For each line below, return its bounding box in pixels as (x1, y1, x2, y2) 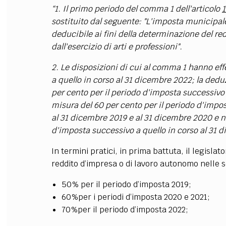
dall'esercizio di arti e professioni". (51, 41, 182, 52)
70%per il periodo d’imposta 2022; (61, 204, 188, 215)
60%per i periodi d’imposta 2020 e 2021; (61, 191, 210, 202)
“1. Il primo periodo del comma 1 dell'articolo (51, 3, 222, 14)
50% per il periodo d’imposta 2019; (61, 179, 191, 190)
